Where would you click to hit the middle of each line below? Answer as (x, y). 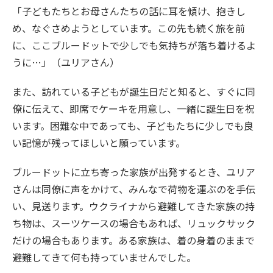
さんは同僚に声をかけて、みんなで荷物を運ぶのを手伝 (134, 189)
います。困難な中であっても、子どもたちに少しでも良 (133, 126)
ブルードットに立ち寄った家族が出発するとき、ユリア (134, 172)
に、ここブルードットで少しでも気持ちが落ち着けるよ (134, 45)
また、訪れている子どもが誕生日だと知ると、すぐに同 (134, 92)
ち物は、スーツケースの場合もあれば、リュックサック (134, 223)
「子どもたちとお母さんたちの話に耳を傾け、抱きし (129, 11)
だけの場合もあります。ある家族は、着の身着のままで (133, 240)
